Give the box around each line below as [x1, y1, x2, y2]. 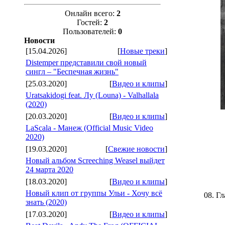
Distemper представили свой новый [26, 58, 147, 67]
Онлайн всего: [64, 9, 117, 18]
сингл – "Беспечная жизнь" [26, 67, 119, 76]
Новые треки [120, 47, 165, 55]
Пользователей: [63, 27, 118, 36]
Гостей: [77, 18, 104, 27]
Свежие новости [108, 145, 165, 153]
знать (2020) [26, 198, 67, 206]
